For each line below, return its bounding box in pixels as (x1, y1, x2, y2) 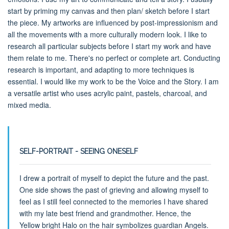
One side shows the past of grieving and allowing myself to (19, 184, 209, 195)
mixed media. (8, 99, 51, 110)
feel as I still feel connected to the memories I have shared (19, 196, 208, 207)
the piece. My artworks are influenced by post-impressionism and (8, 17, 218, 28)
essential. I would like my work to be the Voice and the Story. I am (8, 76, 219, 86)
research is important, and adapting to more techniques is (8, 64, 194, 75)
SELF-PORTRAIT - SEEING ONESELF (19, 147, 138, 155)
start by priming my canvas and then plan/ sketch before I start (8, 5, 210, 16)
